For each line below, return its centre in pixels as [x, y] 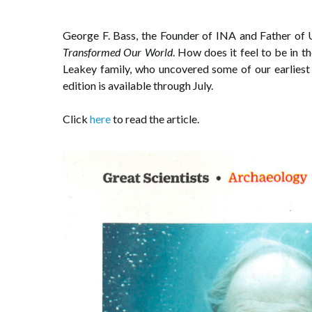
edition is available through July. [138, 85]
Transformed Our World [118, 52]
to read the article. [155, 119]
